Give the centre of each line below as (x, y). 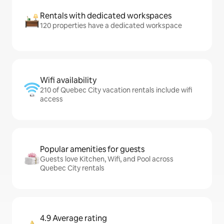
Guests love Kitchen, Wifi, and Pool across (107, 159)
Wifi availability (68, 80)
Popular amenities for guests (92, 149)
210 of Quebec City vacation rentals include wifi (116, 90)
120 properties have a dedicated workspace (111, 25)
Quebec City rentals (72, 168)
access (51, 99)
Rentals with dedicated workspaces (106, 16)
